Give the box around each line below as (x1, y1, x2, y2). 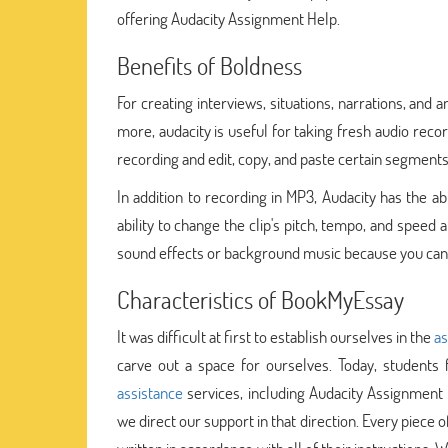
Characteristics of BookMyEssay (117, 283, 404, 315)
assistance (117, 380, 183, 404)
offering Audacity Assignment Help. (117, 6, 340, 30)
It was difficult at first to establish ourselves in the (117, 324, 435, 348)
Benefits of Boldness (117, 49, 302, 81)
